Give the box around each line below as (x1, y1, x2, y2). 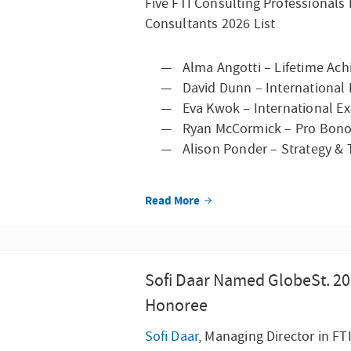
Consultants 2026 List (144, 15, 279, 33)
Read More (144, 193, 202, 209)
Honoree (144, 295, 208, 317)
